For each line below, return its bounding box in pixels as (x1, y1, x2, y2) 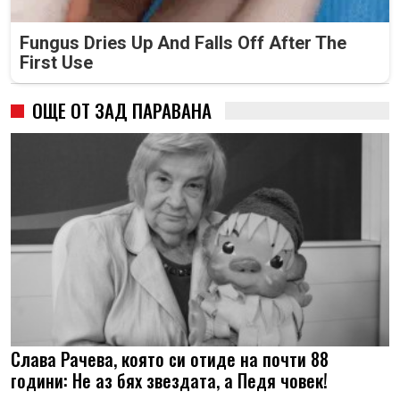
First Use (20, 52, 93, 73)
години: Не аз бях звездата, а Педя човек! (11, 366, 328, 394)
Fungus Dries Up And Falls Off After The (20, 32, 346, 54)
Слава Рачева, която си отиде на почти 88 (11, 345, 329, 372)
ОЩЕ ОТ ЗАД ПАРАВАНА (32, 96, 212, 124)
